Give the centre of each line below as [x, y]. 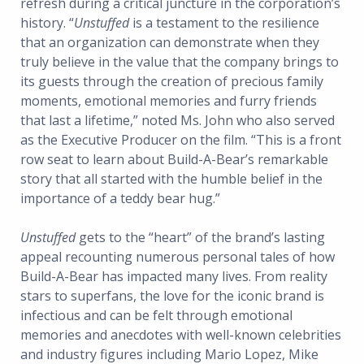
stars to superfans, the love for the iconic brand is [172, 296]
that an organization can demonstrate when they [170, 43]
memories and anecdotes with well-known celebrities [181, 335]
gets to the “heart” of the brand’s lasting [200, 238]
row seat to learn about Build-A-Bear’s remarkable [174, 160]
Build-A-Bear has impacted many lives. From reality [174, 277]
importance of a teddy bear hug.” [120, 199]
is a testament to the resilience [226, 23]
